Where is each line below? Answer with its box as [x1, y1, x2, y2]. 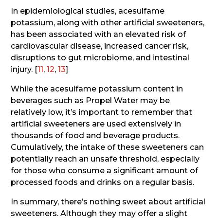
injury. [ [11, 64, 38, 74]
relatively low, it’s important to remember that [11, 107, 193, 117]
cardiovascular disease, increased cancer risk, [11, 41, 189, 51]
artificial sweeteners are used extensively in [11, 119, 182, 128]
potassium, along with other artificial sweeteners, [11, 18, 205, 27]
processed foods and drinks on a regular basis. [11, 177, 195, 187]
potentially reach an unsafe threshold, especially [11, 154, 200, 163]
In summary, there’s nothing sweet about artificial [11, 197, 206, 206]
